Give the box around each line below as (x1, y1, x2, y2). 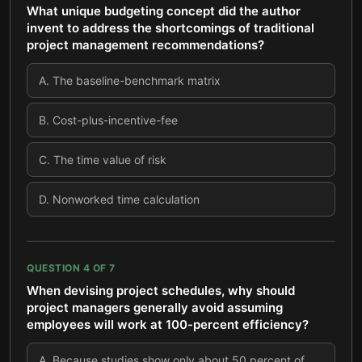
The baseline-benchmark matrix (53, 74, 221, 87)
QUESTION (27, 262, 83, 274)
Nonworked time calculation (53, 192, 200, 206)
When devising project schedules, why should (27, 283, 295, 298)
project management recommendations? (27, 37, 264, 53)
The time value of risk (53, 153, 166, 166)
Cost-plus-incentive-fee (53, 113, 178, 127)
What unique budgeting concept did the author (27, 3, 301, 19)
